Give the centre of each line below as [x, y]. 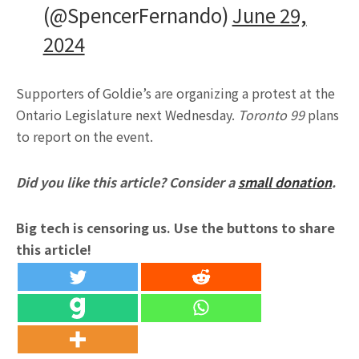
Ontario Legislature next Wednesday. [127, 115]
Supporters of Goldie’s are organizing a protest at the [175, 93]
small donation [285, 182]
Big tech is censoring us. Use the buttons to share [175, 228]
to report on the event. [85, 136]
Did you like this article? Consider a [127, 182]
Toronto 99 [271, 115]
